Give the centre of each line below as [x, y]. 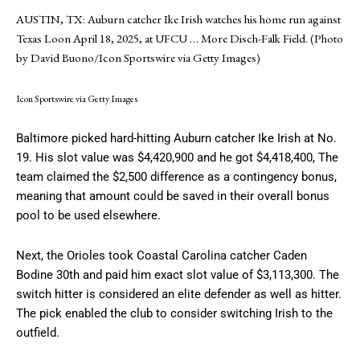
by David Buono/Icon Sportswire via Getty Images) [138, 58]
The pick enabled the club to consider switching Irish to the [174, 314]
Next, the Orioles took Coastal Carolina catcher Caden [162, 256]
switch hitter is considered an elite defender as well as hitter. [179, 295]
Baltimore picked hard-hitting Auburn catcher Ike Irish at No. [176, 139]
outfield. [38, 333]
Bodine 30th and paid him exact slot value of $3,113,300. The [178, 275]
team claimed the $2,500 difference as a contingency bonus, [176, 177]
